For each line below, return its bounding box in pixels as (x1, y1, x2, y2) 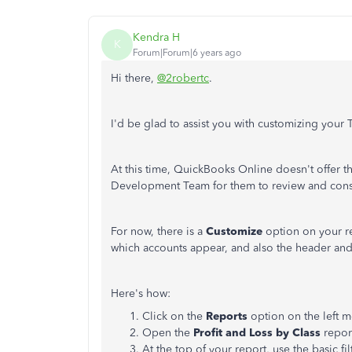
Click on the (142, 309, 206, 323)
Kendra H (133, 31, 180, 44)
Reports (206, 309, 247, 323)
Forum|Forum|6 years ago (133, 47, 241, 58)
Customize (206, 224, 262, 238)
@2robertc (157, 71, 209, 85)
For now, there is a (111, 224, 206, 238)
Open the (142, 325, 193, 339)
